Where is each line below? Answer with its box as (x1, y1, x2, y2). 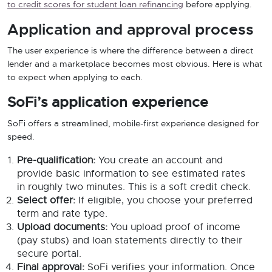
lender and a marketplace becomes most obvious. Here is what (7, 60, 262, 69)
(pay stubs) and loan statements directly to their (17, 236, 242, 245)
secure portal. (17, 249, 81, 259)
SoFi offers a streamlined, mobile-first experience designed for (7, 120, 259, 128)
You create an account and (95, 155, 223, 165)
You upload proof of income (107, 222, 240, 232)
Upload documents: (17, 222, 107, 232)
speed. (7, 133, 35, 141)
